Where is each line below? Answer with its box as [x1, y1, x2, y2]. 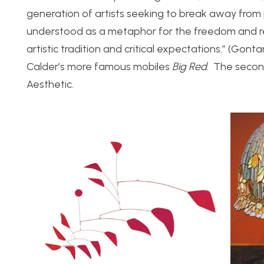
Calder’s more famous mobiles [27, 60, 172, 73]
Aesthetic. [27, 78, 76, 91]
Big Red [172, 60, 207, 73]
